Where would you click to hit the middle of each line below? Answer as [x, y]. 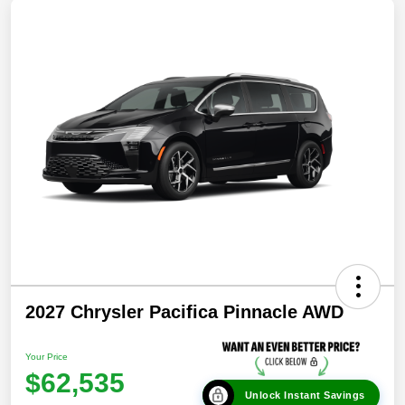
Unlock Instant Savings [305, 396]
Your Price [47, 357]
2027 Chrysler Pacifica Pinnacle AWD [184, 312]
